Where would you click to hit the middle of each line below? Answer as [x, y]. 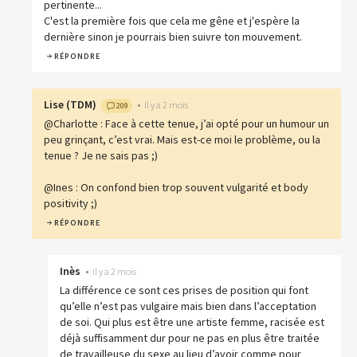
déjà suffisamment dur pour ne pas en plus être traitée [190, 338]
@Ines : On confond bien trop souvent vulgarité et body [176, 188]
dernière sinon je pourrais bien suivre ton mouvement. [173, 37]
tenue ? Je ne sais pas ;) [101, 156]
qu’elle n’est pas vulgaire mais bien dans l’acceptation [188, 306]
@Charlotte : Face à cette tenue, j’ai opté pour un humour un [186, 124]
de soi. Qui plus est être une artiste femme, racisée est [192, 322]
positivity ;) [71, 204]
